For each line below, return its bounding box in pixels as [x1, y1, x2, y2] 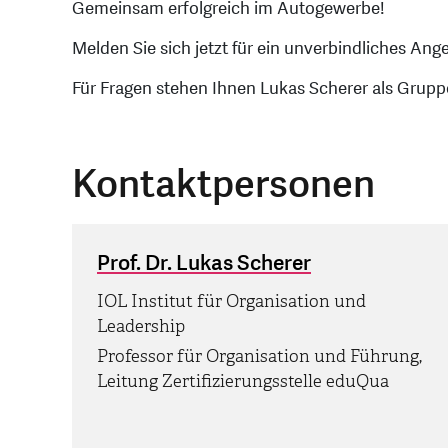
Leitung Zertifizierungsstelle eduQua [97, 371, 389, 393]
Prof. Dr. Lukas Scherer [97, 249, 311, 279]
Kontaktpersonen [72, 159, 375, 212]
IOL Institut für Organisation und [97, 291, 366, 313]
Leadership [97, 316, 185, 338]
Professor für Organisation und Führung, [97, 346, 422, 368]
